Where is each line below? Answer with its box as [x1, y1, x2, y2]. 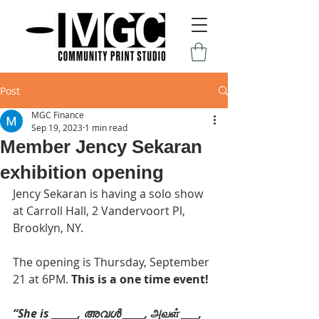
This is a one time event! [71, 271, 209, 288]
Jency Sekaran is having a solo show [13, 186, 206, 202]
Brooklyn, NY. [13, 220, 83, 236]
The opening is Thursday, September [13, 254, 212, 271]
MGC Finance [31, 109, 84, 121]
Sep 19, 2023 [31, 122, 83, 134]
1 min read [85, 122, 127, 134]
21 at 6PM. [13, 271, 71, 288]
